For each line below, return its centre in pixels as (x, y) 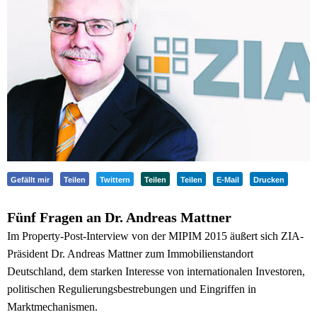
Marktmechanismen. (52, 307)
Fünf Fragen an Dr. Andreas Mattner (119, 218)
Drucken (269, 180)
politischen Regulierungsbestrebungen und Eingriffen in (132, 289)
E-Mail (228, 180)
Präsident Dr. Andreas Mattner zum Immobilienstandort (130, 254)
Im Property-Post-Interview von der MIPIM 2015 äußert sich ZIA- (155, 236)
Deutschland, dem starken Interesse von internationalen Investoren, (156, 272)
